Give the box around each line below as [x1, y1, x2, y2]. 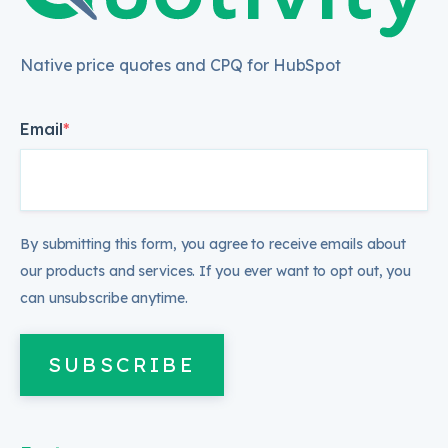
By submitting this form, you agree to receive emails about [20, 234, 407, 253]
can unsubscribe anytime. [20, 288, 192, 307]
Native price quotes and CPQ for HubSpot [20, 54, 342, 75]
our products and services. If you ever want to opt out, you [20, 261, 412, 280]
